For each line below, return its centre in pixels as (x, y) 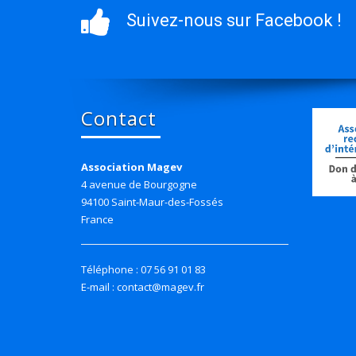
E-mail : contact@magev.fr (143, 287)
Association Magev (132, 167)
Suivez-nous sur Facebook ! (234, 21)
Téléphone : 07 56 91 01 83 (143, 270)
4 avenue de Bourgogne (139, 185)
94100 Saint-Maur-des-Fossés (152, 202)
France (97, 220)
